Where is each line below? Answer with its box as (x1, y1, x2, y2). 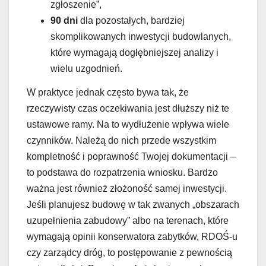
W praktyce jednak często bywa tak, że (27, 87, 189, 97)
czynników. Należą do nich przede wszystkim (27, 135, 216, 145)
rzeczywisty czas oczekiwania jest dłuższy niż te (27, 103, 229, 113)
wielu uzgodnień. (50, 63, 122, 74)
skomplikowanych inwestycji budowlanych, (50, 31, 231, 42)
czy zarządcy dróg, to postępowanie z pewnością (27, 247, 232, 258)
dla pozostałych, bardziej (78, 15, 185, 26)
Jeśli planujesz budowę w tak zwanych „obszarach (27, 199, 239, 210)
